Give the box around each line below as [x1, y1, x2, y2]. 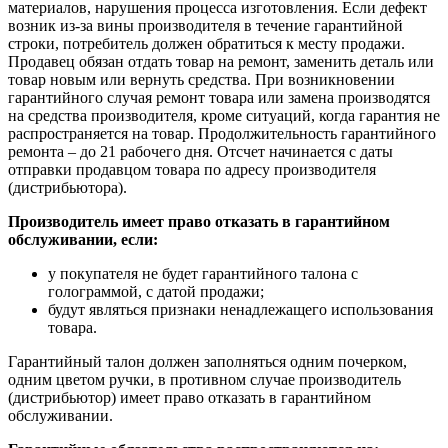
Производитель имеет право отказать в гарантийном [8, 212, 390, 230]
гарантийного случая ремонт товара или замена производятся [8, 88, 430, 106]
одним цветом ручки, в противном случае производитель [8, 370, 401, 388]
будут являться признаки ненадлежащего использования [48, 300, 433, 318]
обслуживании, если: [8, 230, 158, 248]
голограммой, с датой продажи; [48, 282, 264, 300]
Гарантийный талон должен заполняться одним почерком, [8, 352, 407, 370]
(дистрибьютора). [8, 178, 131, 196]
